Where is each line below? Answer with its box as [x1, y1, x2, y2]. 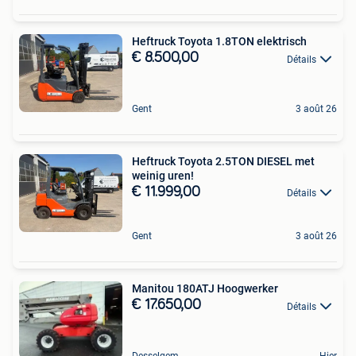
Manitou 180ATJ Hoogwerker [132, 282, 278, 296]
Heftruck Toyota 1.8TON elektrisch [132, 35, 307, 48]
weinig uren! [132, 169, 194, 182]
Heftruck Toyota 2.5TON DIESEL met [132, 155, 315, 168]
